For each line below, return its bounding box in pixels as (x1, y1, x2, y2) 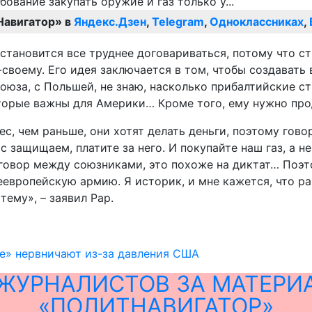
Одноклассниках (210, 15, 304, 29)
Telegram (152, 15, 204, 29)
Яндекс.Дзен (74, 15, 146, 29)
